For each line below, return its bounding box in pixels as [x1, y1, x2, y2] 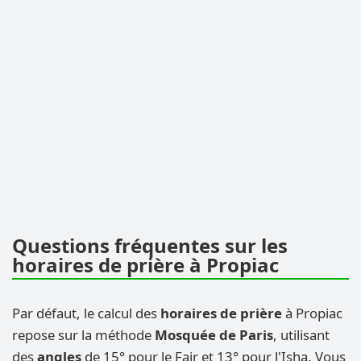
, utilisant [273, 326, 330, 345]
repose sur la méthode [12, 326, 155, 345]
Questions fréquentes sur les [12, 232, 288, 259]
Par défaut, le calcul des [12, 304, 160, 323]
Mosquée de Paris [155, 326, 273, 345]
